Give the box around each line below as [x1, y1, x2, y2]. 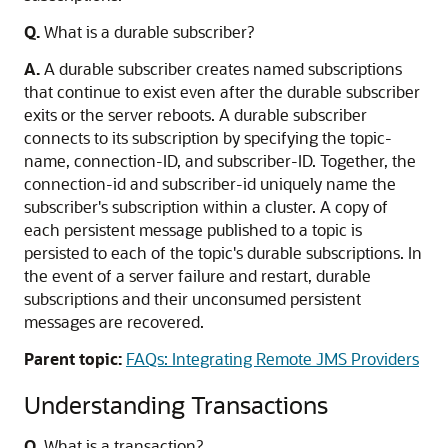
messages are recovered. [24, 311, 204, 332]
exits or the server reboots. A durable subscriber [24, 104, 367, 125]
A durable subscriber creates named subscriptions [40, 58, 402, 79]
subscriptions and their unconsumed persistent [24, 288, 361, 309]
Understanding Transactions [24, 389, 328, 420]
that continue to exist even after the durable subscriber [24, 81, 420, 102]
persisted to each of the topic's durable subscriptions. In [24, 242, 422, 263]
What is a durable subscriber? [40, 21, 254, 42]
